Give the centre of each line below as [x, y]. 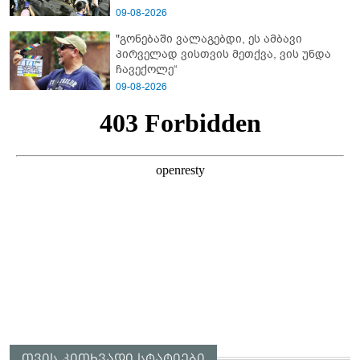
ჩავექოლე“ [147, 69]
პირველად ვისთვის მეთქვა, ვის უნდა [223, 54]
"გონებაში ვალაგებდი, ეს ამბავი [209, 39]
